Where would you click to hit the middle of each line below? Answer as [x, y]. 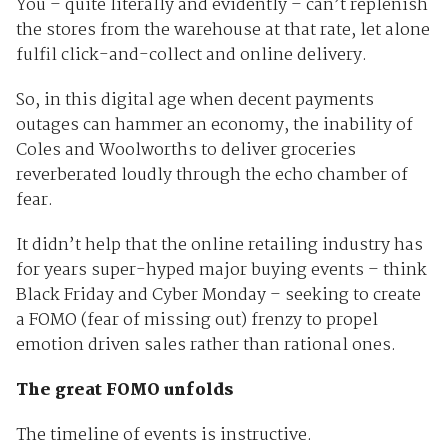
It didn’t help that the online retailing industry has [219, 245]
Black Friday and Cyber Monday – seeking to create [218, 295]
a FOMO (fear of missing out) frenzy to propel [196, 320]
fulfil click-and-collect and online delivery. [191, 55]
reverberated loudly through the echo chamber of [211, 175]
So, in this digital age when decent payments [194, 100]
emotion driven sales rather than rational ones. [205, 345]
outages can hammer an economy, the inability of [214, 125]
